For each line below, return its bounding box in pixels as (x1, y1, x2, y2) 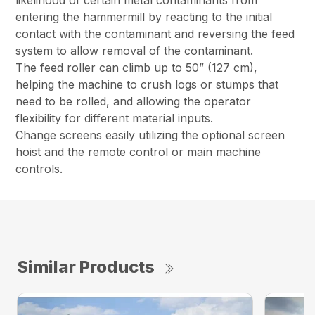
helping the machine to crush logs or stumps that (15, 77, 279, 92)
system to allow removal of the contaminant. (15, 44, 254, 58)
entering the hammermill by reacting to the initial (15, 10, 273, 25)
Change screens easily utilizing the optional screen (15, 128, 285, 143)
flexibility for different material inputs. (15, 111, 214, 126)
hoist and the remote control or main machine (15, 145, 262, 160)
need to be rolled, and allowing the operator (15, 94, 252, 109)
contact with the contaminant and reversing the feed (15, 27, 295, 41)
